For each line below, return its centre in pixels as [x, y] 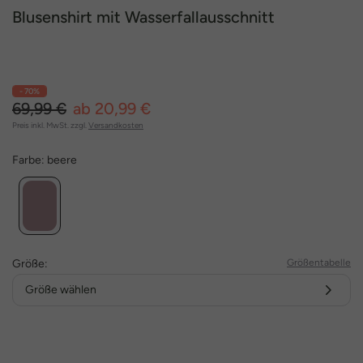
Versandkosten [116, 125]
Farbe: [30, 160]
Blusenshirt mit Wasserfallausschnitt [143, 17]
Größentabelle [319, 262]
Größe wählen [61, 289]
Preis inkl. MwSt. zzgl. [49, 125]
